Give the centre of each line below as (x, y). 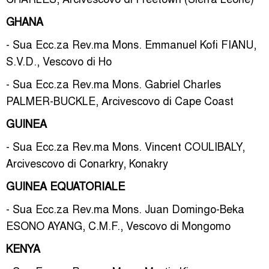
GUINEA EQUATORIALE (65, 186)
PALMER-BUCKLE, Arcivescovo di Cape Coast (120, 100)
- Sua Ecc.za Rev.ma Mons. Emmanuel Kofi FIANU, (131, 44)
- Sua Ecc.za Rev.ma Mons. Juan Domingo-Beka (125, 208)
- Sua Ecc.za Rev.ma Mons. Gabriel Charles (113, 83)
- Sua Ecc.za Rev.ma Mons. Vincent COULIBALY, (125, 146)
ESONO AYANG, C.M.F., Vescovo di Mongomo (118, 225)
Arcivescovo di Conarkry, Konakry (87, 163)
